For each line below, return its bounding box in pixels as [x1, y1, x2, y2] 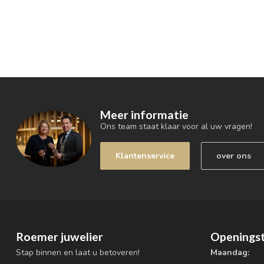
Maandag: [210, 247, 249, 258]
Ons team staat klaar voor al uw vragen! [100, 121, 252, 133]
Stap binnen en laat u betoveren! [16, 247, 140, 258]
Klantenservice [115, 150, 174, 161]
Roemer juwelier [16, 230, 103, 243]
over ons [216, 150, 251, 161]
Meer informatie [100, 108, 189, 122]
